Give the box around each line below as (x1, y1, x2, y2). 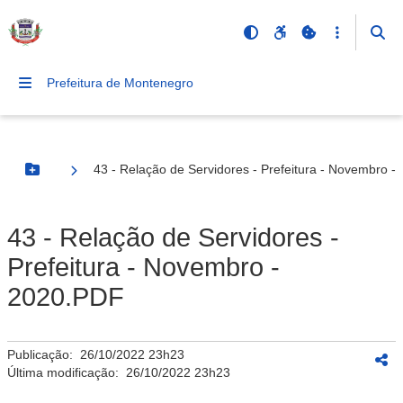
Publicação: (7, 347, 80, 362)
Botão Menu (31, 169, 106, 184)
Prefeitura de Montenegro (47, 76, 193, 90)
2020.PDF (7, 282, 124, 311)
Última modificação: (7, 365, 126, 380)
